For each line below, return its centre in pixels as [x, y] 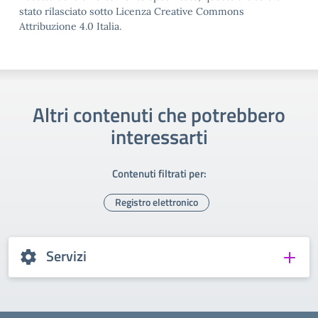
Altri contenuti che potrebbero [159, 115]
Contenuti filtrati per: [159, 174]
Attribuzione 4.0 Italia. [70, 26]
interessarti [159, 137]
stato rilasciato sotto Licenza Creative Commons [132, 11]
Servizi [66, 256]
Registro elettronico [157, 202]
